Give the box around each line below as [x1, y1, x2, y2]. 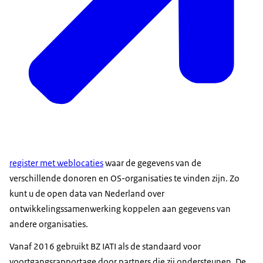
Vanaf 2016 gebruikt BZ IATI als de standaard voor [9, 241, 201, 252]
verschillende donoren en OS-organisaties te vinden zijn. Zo [9, 173, 240, 184]
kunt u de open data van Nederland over [9, 188, 164, 200]
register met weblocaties [9, 157, 103, 169]
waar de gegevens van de [103, 157, 201, 169]
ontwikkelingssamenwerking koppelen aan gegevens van [9, 203, 231, 215]
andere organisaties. [9, 218, 88, 230]
